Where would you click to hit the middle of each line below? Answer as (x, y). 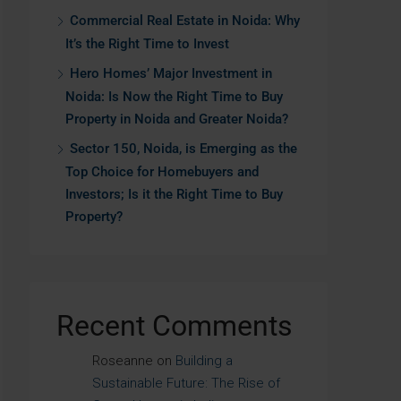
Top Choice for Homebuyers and (162, 172)
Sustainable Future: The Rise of (186, 383)
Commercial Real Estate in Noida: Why (185, 21)
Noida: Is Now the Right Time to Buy (174, 97)
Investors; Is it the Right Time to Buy (174, 194)
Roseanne (123, 361)
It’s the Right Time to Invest (147, 44)
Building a (204, 361)
